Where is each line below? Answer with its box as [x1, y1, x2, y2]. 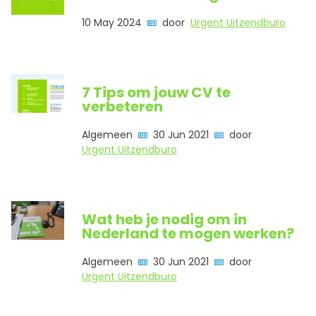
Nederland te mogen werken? [82, 223, 294, 243]
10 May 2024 [82, 15, 142, 30]
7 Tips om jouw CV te [82, 82, 231, 102]
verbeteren [82, 96, 163, 116]
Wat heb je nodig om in [82, 209, 247, 229]
